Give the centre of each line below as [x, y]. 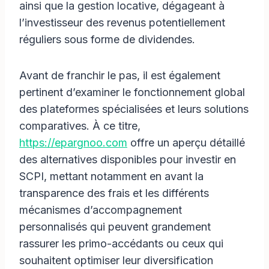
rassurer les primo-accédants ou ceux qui [121, 243]
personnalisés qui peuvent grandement [115, 226]
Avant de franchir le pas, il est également [120, 75]
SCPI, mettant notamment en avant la [111, 176]
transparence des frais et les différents [114, 193]
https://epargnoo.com [73, 142]
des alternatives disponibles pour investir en [128, 159]
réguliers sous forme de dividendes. [107, 39]
